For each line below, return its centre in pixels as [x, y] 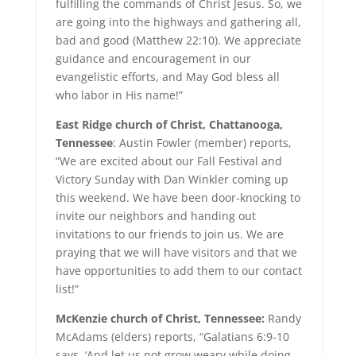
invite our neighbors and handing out [155, 216]
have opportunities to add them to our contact [178, 271]
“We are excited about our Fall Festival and [168, 161]
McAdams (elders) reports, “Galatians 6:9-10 [172, 337]
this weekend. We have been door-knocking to [178, 197]
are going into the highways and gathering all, [178, 22]
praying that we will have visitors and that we [176, 252]
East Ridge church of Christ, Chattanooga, [169, 124]
